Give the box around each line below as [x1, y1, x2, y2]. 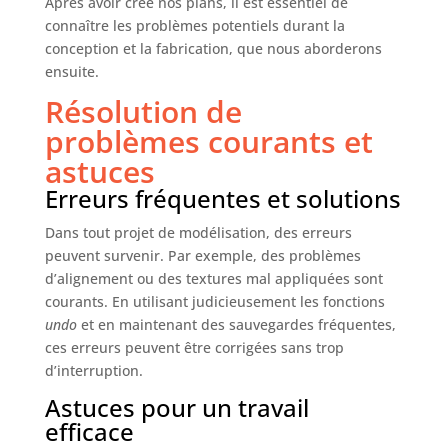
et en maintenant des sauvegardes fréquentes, [76, 315, 396, 335]
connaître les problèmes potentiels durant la [44, 16, 345, 36]
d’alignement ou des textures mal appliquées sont [44, 269, 383, 289]
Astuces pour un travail [44, 391, 309, 425]
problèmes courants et [44, 121, 373, 163]
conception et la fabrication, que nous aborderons [44, 39, 382, 59]
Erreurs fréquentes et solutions [44, 182, 401, 216]
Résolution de [44, 91, 242, 133]
